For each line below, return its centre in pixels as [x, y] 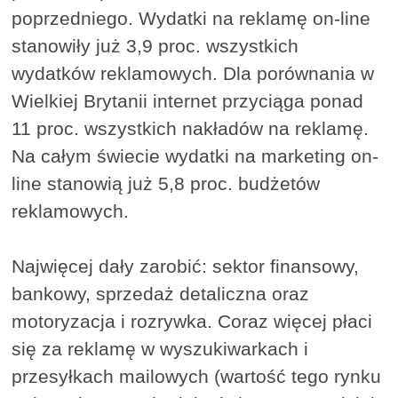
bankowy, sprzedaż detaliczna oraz [161, 293]
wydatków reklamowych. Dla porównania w [193, 73]
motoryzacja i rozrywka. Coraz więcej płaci [192, 321]
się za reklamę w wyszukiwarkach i [160, 348]
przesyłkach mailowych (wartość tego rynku [197, 376]
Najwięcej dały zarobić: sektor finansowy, [186, 266]
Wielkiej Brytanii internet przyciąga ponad [188, 100]
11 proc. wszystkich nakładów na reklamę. [191, 128]
